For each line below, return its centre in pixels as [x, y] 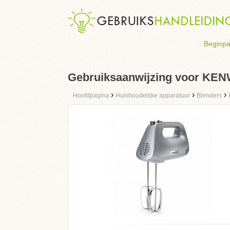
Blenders [209, 95]
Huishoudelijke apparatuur [153, 95]
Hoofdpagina [92, 95]
